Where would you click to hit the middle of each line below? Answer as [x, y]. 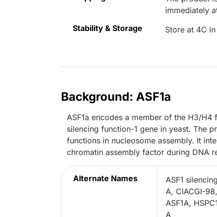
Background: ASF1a [116, 97]
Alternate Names [105, 178]
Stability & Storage [108, 28]
